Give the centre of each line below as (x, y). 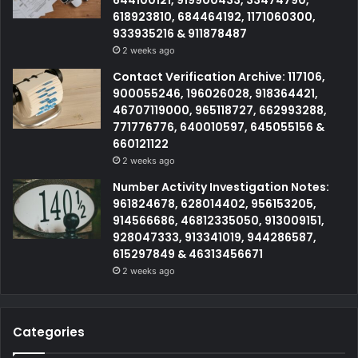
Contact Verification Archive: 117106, (219, 77)
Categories (49, 332)
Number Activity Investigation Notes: (221, 187)
